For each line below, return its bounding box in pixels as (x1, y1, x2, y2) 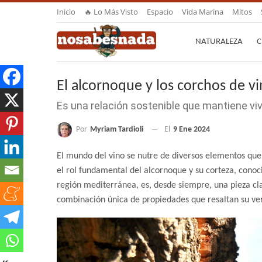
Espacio (147, 6, 173, 17)
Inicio (57, 6, 75, 17)
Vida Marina (182, 6, 223, 17)
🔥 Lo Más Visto (84, 6, 138, 17)
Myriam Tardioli (90, 125, 143, 134)
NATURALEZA (195, 37, 243, 46)
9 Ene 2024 (173, 125, 210, 135)
